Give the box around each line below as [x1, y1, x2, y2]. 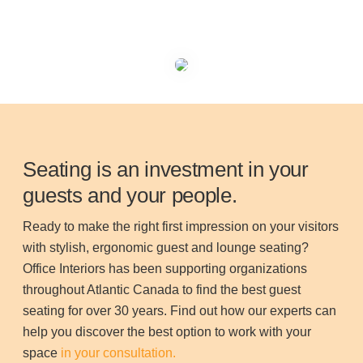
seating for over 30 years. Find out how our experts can [23, 304, 337, 318]
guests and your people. [23, 183, 237, 208]
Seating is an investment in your [23, 157, 309, 182]
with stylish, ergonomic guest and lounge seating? [23, 241, 310, 255]
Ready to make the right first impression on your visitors [23, 220, 340, 234]
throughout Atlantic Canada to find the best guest [23, 283, 301, 297]
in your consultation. [61, 346, 177, 361]
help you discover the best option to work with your [23, 325, 312, 340]
